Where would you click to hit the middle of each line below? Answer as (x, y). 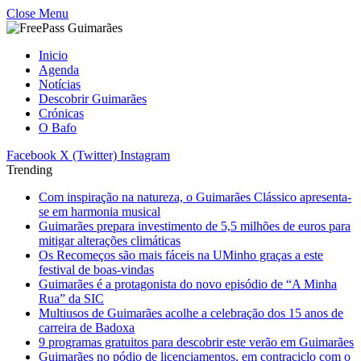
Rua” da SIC (71, 299)
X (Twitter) (88, 155)
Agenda (59, 70)
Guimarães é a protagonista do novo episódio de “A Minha (188, 284)
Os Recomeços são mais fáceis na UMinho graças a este (181, 255)
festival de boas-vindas (96, 270)
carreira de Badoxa (87, 328)
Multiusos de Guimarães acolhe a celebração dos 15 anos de (191, 313)
